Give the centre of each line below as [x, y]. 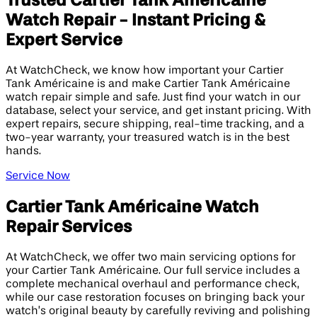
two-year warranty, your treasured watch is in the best [148, 138]
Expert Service [64, 40]
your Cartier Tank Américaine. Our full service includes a [153, 271]
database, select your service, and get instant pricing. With [158, 111]
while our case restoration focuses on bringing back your [155, 298]
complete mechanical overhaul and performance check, [152, 284]
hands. [23, 151]
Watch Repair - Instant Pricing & [136, 20]
